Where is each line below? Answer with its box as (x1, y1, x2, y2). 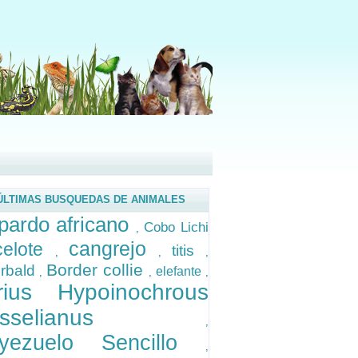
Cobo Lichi (143, 220, 209, 235)
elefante (155, 265, 205, 278)
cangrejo (68, 237, 159, 260)
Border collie (46, 261, 149, 279)
